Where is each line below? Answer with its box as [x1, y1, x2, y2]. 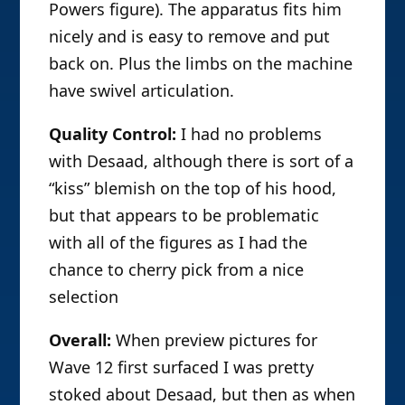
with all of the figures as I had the [49, 231, 308, 254]
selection [49, 286, 119, 308]
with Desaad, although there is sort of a [49, 150, 354, 173]
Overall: [49, 329, 112, 352]
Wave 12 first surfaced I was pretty [49, 356, 315, 379]
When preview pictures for [111, 329, 318, 352]
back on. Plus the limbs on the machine [49, 52, 353, 75]
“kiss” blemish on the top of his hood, [49, 177, 337, 200]
